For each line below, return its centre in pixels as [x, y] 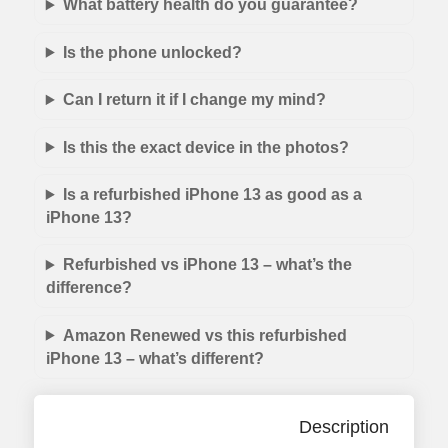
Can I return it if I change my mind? [194, 100]
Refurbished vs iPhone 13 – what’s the [207, 265]
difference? [88, 288]
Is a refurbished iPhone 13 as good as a [212, 194]
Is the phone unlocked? [152, 52]
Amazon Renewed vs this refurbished [204, 335]
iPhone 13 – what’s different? [154, 358]
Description [344, 426]
